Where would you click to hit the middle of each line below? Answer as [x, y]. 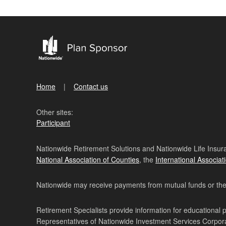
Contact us [91, 86]
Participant [53, 123]
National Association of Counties [88, 159]
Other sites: [55, 112]
